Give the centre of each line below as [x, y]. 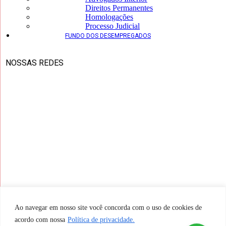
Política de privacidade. [101, 219]
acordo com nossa [40, 219]
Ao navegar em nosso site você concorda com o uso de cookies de [108, 207]
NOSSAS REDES [35, 63]
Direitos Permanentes [119, 8]
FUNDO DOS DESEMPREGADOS [108, 36]
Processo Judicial [112, 26]
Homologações [109, 17]
